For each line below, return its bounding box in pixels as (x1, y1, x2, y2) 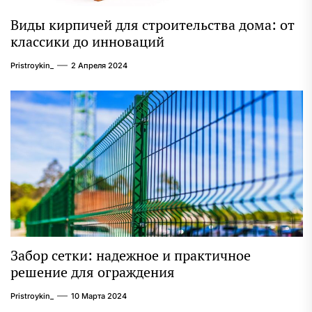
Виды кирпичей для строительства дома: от (10, 15, 295, 35)
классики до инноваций (10, 32, 164, 52)
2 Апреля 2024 (71, 61, 127, 71)
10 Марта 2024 (71, 291, 127, 302)
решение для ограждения (10, 263, 175, 282)
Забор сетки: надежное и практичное (10, 246, 251, 265)
